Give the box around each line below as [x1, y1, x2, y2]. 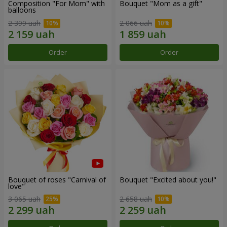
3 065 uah [8, 194, 41, 204]
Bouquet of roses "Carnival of [8, 174, 106, 184]
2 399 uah [8, 18, 41, 28]
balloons [8, 5, 36, 15]
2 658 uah [120, 194, 152, 204]
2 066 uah [120, 18, 152, 28]
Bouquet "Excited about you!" [120, 174, 216, 184]
